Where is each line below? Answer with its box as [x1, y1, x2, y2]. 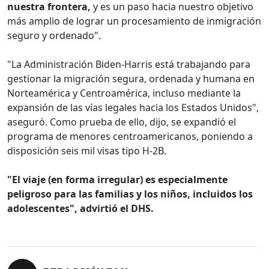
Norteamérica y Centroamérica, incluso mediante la [7, 86, 241, 100]
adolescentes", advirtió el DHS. [7, 202, 154, 216]
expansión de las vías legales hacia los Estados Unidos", [7, 101, 259, 115]
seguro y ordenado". [7, 29, 101, 43]
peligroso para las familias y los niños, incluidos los [7, 187, 253, 201]
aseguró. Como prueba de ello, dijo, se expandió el [7, 115, 236, 129]
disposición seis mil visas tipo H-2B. [7, 144, 166, 158]
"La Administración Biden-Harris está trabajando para [7, 58, 250, 71]
